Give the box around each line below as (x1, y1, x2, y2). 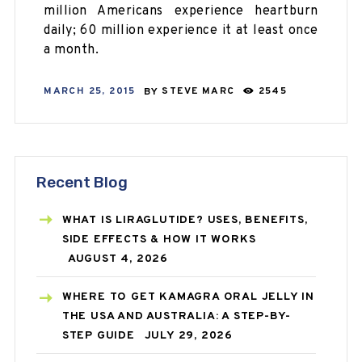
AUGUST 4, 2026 (67, 252, 168, 267)
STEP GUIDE (61, 328, 135, 343)
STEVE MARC (162, 85, 238, 99)
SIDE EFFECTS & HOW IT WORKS (61, 233, 256, 247)
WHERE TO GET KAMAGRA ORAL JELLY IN (61, 289, 314, 304)
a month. (44, 41, 99, 58)
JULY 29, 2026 (144, 328, 233, 343)
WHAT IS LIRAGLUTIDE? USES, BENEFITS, (61, 213, 308, 228)
